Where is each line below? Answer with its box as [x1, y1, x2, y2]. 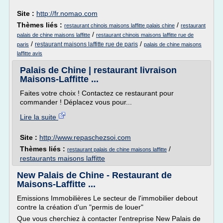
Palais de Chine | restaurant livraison [20, 65, 177, 75]
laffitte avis [17, 50, 42, 56]
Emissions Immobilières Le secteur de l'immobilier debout [17, 194, 198, 202]
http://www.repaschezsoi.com [39, 133, 131, 141]
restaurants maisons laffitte [20, 154, 105, 162]
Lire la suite [20, 113, 58, 121]
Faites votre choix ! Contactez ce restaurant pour [20, 89, 174, 97]
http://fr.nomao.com [36, 9, 98, 17]
